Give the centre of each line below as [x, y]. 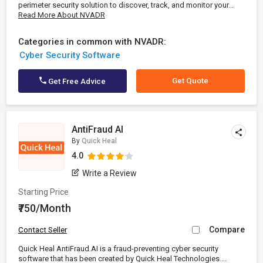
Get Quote [190, 81]
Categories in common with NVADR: [92, 42]
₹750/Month [45, 208]
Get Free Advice [76, 81]
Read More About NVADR [62, 15]
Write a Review [110, 173]
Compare [227, 230]
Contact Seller [43, 230]
